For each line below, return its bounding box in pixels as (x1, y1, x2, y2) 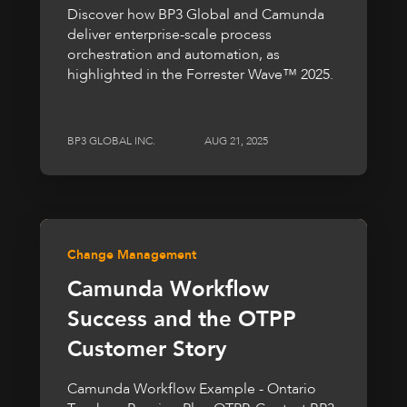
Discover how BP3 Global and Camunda (67, 4, 324, 25)
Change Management (67, 245, 196, 263)
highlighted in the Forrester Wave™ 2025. (67, 64, 333, 84)
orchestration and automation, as (67, 44, 280, 65)
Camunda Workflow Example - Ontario (67, 378, 316, 399)
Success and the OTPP (67, 303, 296, 334)
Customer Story (67, 333, 226, 364)
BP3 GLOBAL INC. (67, 133, 155, 148)
